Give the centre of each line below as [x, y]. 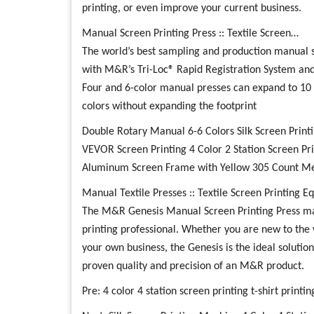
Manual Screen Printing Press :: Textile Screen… [190, 34]
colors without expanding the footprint [169, 107]
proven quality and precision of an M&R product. [193, 266]
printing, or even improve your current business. [192, 8]
